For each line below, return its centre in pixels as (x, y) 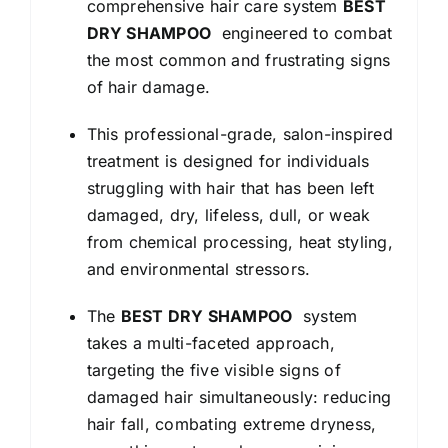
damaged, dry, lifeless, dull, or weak (228, 214)
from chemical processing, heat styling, (239, 241)
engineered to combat (302, 32)
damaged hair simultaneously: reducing (239, 396)
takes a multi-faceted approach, (210, 342)
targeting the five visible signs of (213, 369)
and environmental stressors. (198, 268)
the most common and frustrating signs (238, 59)
